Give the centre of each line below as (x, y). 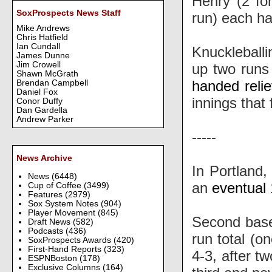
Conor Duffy (39, 101)
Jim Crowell (39, 65)
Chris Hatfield (42, 38)
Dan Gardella (42, 110)
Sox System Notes (64, 203)
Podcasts (46, 231)
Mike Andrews (43, 29)
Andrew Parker (45, 120)
